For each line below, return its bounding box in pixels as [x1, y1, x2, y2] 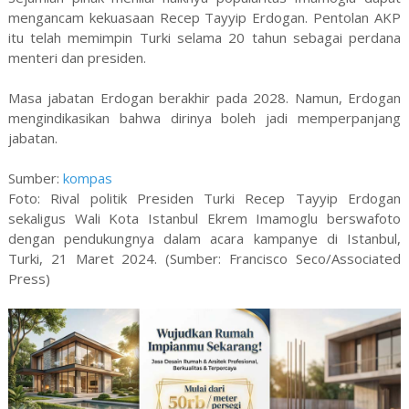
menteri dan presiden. [7, 47, 146, 67]
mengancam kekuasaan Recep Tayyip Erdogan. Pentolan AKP [7, 7, 402, 26]
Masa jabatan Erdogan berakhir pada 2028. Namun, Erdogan [7, 88, 402, 107]
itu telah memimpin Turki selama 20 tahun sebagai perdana [7, 27, 402, 47]
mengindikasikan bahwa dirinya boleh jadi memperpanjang [7, 108, 402, 127]
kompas [62, 168, 112, 187]
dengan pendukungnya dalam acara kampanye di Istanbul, [7, 228, 402, 247]
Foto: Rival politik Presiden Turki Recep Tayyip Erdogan [7, 188, 402, 207]
